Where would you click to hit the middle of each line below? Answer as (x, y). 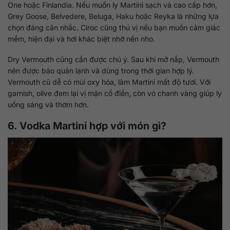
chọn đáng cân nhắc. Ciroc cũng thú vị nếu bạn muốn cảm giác (114, 27)
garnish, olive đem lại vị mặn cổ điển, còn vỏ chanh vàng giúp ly (115, 93)
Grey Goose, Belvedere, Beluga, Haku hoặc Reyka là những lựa (113, 16)
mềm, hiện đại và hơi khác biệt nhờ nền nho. (81, 39)
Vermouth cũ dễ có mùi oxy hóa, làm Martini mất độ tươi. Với (109, 82)
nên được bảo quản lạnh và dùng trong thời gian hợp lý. (101, 71)
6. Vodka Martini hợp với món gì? (87, 126)
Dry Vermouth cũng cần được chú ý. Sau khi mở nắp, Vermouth (113, 60)
